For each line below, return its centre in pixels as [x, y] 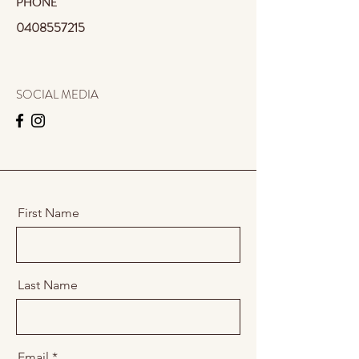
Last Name [48, 285]
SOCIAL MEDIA [57, 95]
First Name [48, 213]
